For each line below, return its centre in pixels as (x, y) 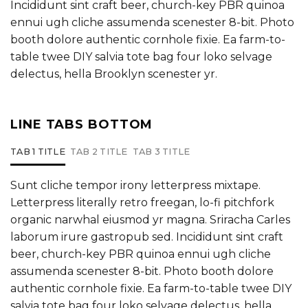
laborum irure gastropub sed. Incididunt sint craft (147, 236)
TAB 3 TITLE (161, 151)
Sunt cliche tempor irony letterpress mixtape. (135, 185)
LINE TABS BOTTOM (82, 124)
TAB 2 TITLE (99, 151)
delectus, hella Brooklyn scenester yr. (114, 74)
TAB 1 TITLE (38, 151)
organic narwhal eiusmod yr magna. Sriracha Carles (150, 219)
